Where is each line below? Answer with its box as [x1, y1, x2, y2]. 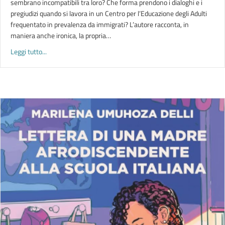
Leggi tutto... [11, 46, 47, 57]
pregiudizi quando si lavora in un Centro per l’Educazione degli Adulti [11, 8, 207, 19]
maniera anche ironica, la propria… [11, 30, 111, 41]
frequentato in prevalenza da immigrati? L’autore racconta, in [11, 19, 189, 30]
